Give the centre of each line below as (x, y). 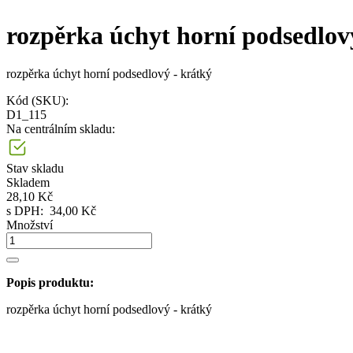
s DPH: (28, 211)
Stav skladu (35, 168)
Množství (30, 225)
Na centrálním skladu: (61, 129)
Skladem (28, 182)
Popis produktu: (50, 282)
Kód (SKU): (37, 100)
